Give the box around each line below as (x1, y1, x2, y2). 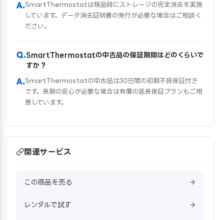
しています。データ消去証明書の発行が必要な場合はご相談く (25, 11, 201, 19)
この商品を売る (24, 178, 72, 186)
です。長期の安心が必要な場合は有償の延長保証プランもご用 (25, 87, 202, 95)
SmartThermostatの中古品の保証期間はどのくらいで (26, 51, 204, 58)
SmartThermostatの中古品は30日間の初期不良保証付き (25, 77, 198, 84)
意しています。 (25, 98, 67, 106)
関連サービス (24, 147, 71, 156)
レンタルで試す (24, 200, 71, 208)
